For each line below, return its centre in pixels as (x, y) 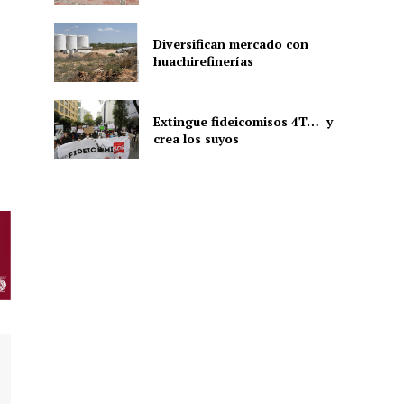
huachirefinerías (203, 61)
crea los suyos (196, 138)
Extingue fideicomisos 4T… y (243, 121)
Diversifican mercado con (230, 44)
